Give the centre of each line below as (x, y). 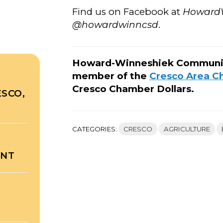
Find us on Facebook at (126, 12)
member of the (111, 76)
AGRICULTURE (187, 129)
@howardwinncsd (115, 25)
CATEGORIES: (95, 129)
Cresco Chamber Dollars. (133, 89)
